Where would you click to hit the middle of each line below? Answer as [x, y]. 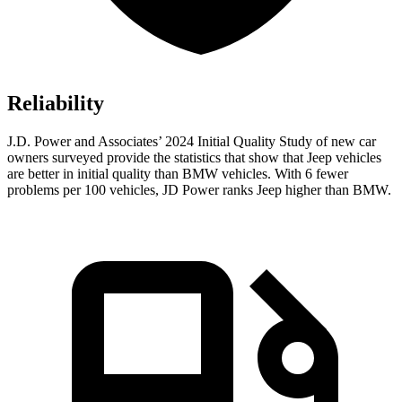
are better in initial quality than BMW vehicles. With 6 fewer [178, 174]
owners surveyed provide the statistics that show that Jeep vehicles [194, 158]
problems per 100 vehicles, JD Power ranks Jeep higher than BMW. [199, 190]
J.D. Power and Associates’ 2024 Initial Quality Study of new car [192, 142]
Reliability [56, 104]
